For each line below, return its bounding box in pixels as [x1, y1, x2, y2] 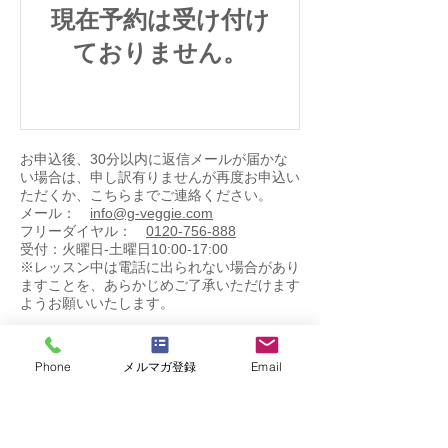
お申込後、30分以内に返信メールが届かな [20, 151, 288, 167]
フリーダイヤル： [20, 223, 146, 239]
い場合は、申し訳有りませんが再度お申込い [20, 169, 300, 185]
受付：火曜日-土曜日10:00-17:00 [20, 241, 228, 257]
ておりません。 [73, 39, 247, 66]
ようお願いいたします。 [20, 295, 174, 311]
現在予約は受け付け [50, 6, 270, 33]
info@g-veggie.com [90, 205, 213, 221]
